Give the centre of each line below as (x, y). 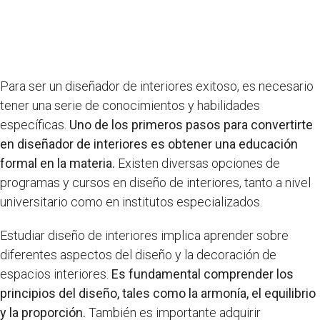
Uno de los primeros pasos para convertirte (191, 125)
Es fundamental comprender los (202, 274)
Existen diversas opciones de (197, 164)
